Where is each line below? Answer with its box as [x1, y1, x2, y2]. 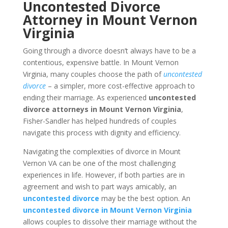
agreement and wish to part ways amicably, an [22, 182, 177, 191]
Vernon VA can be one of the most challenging [22, 158, 176, 168]
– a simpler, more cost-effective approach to [45, 81, 195, 91]
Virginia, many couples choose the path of [22, 69, 163, 79]
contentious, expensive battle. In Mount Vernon [22, 58, 179, 67]
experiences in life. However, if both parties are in [22, 170, 185, 180]
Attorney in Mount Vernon [22, 11, 197, 29]
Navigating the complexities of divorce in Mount [22, 147, 181, 156]
